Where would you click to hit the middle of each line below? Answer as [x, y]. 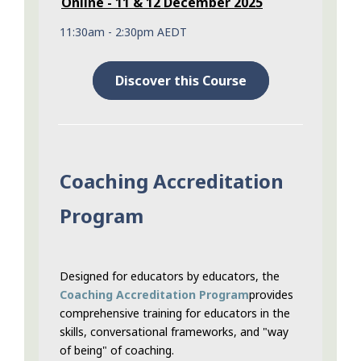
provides [271, 295]
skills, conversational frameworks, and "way [174, 332]
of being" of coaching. [117, 351]
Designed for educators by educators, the [170, 276]
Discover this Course [180, 81]
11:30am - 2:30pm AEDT [123, 32]
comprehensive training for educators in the [175, 313]
